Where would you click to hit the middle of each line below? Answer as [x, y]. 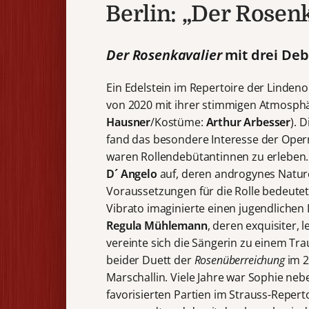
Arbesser [267, 122]
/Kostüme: [178, 122]
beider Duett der [150, 260]
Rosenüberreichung [239, 260]
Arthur [223, 122]
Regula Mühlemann [157, 225]
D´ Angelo [132, 173]
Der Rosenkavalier [166, 54]
